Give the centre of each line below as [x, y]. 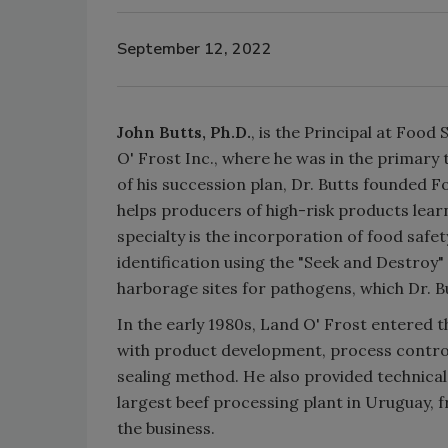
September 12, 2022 [194, 49]
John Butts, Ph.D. [184, 131]
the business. [168, 427]
